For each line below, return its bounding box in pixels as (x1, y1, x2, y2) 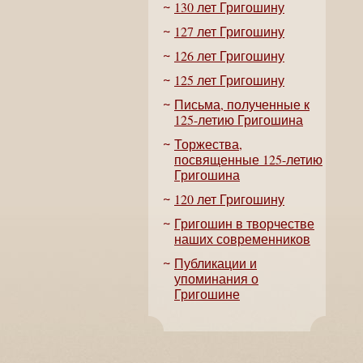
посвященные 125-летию (174, 151, 322, 168)
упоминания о (174, 270, 258, 287)
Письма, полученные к (174, 96, 310, 113)
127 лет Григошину (174, 23, 284, 40)
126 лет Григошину (174, 47, 284, 64)
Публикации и (174, 254, 257, 271)
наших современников (174, 230, 310, 247)
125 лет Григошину (174, 71, 284, 88)
